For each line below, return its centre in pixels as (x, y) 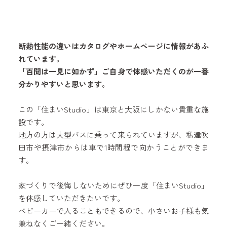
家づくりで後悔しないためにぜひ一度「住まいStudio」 (113, 185)
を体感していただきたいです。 (71, 198)
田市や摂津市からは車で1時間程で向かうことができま (113, 147)
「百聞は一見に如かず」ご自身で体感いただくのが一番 (113, 71)
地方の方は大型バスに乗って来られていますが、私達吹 (113, 134)
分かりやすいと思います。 (64, 84)
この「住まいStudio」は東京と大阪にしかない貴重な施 (113, 109)
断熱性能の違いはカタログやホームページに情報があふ (113, 46)
